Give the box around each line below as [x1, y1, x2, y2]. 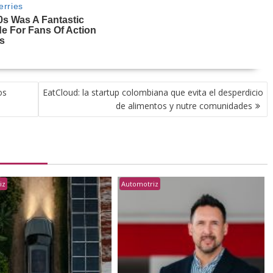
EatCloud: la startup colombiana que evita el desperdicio [43, 86, 263, 98]
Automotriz [121, 179, 159, 188]
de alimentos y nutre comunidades [116, 99, 252, 112]
